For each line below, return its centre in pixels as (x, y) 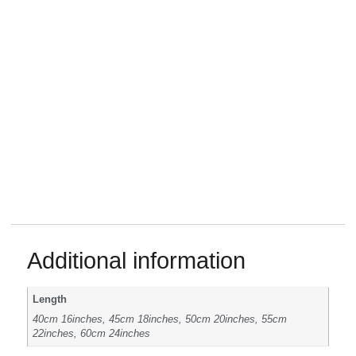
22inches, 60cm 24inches (92, 333)
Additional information (136, 260)
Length (50, 300)
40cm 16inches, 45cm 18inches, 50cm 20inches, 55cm (160, 319)
